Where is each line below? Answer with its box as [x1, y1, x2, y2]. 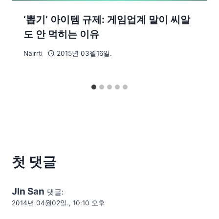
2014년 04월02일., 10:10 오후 [12, 199, 105, 207]
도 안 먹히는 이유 [23, 28, 99, 40]
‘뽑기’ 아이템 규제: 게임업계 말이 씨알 [23, 13, 190, 25]
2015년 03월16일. [56, 49, 112, 58]
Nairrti [23, 49, 43, 58]
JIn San [12, 186, 44, 197]
